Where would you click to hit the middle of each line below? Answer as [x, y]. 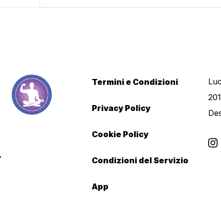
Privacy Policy [121, 108]
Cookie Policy [120, 134]
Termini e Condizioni [135, 82]
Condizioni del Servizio [140, 160]
